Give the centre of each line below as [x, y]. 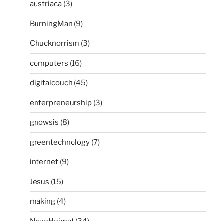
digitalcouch [51, 83]
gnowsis [44, 123]
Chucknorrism [55, 44]
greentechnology [60, 142]
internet [44, 162]
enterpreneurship [61, 103]
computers [49, 63]
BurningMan [51, 24]
